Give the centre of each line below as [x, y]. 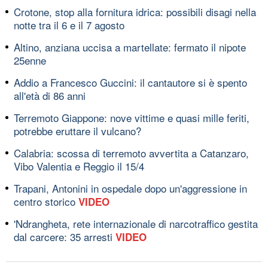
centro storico [46, 201]
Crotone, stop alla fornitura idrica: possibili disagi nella [135, 11]
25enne [30, 60]
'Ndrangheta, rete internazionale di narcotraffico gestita [136, 223]
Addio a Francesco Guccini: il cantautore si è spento [130, 82]
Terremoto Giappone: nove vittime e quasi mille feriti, [132, 117]
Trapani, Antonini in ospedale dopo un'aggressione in [130, 188]
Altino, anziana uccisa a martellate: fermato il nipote [130, 47]
